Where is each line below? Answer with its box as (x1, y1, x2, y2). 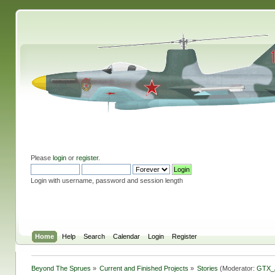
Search (83, 232, 105, 240)
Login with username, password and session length (30, 176, 183, 184)
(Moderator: (218, 264, 257, 272)
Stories (197, 264, 219, 272)
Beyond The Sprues (31, 264, 91, 272)
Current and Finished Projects (99, 264, 189, 272)
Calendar (112, 232, 140, 240)
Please (30, 153, 53, 161)
